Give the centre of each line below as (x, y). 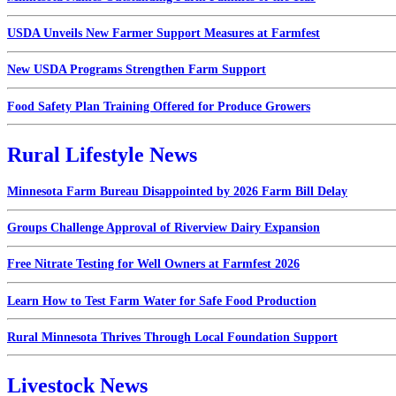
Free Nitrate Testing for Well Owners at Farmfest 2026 (153, 264)
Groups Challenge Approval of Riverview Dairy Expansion (164, 228)
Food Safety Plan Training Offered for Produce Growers (159, 106)
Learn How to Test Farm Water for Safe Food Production (162, 301)
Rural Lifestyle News (102, 155)
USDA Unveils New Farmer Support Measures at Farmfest (164, 34)
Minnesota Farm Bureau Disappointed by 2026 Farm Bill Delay (177, 191)
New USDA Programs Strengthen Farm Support (137, 70)
